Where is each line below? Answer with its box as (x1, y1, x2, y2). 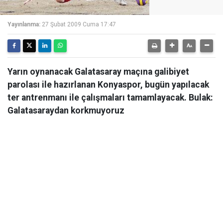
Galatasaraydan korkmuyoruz (7, 106, 124, 115)
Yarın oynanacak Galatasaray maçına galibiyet (7, 67, 189, 77)
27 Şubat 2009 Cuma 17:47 (42, 21, 116, 28)
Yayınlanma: (7, 21, 40, 28)
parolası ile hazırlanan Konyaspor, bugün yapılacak (7, 80, 209, 90)
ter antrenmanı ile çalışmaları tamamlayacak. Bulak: (7, 93, 213, 103)
